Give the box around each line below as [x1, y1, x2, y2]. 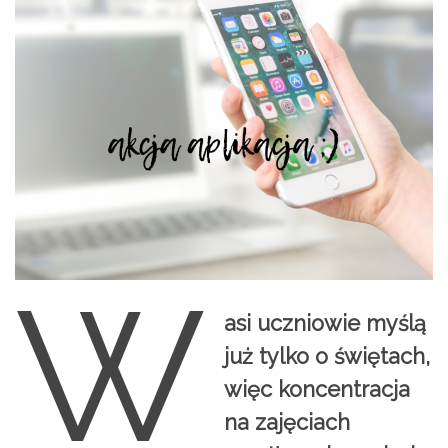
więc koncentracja [224, 377, 411, 403]
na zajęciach [224, 410, 351, 436]
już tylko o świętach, [224, 344, 431, 370]
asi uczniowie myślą [224, 311, 427, 337]
